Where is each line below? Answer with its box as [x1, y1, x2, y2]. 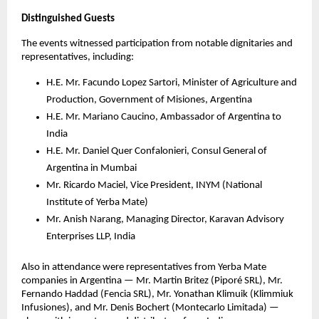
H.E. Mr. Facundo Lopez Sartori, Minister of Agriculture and [46, 77, 297, 88]
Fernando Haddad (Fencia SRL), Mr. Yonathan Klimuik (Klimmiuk [21, 288, 293, 300]
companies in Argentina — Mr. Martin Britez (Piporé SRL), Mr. [21, 275, 283, 286]
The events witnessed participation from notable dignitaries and [21, 38, 293, 49]
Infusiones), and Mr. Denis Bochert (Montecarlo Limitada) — [21, 302, 279, 313]
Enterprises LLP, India [46, 231, 137, 242]
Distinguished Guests [21, 13, 117, 24]
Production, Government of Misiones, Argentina [46, 94, 252, 105]
